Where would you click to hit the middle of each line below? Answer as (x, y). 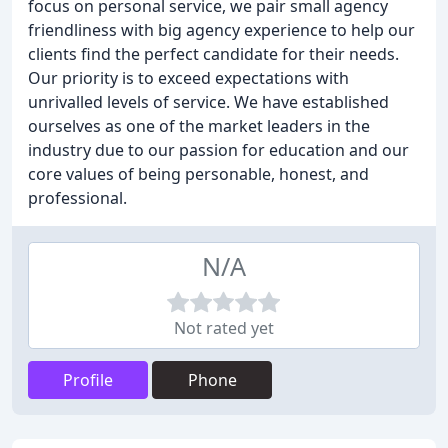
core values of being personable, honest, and (198, 174)
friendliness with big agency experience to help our (221, 30)
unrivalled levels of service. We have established (208, 102)
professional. (77, 198)
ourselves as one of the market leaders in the (199, 126)
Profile (88, 380)
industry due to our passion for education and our (218, 150)
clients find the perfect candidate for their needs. (213, 54)
